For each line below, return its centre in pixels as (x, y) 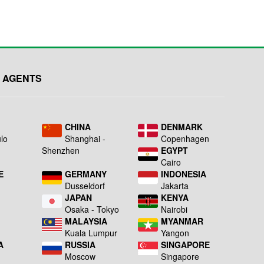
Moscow (80, 257)
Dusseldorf (85, 186)
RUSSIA (80, 245)
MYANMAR (182, 221)
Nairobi (174, 209)
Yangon (175, 233)
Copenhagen (185, 139)
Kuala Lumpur (91, 233)
